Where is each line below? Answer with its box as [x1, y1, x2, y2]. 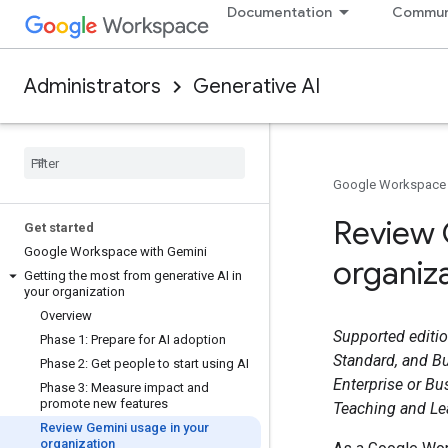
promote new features [40, 396, 168, 411]
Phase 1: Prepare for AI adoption [40, 332, 226, 347]
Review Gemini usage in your [40, 420, 209, 435]
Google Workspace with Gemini [24, 244, 207, 259]
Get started [24, 220, 94, 235]
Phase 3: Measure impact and [40, 380, 209, 395]
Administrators [24, 74, 161, 99]
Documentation [227, 3, 332, 21]
